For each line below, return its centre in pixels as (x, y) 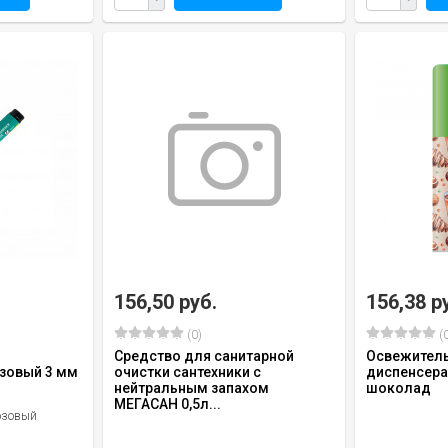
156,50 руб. (165, 301)
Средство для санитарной (204, 355)
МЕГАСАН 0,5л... (167, 403)
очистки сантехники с (187, 371)
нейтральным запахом (191, 387)
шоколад (398, 387)
